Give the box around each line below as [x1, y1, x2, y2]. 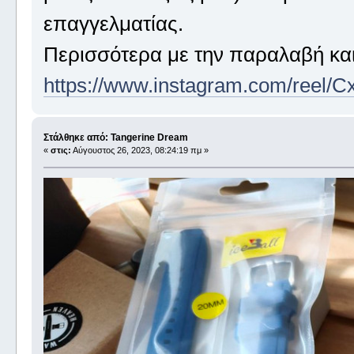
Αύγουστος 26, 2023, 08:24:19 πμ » [70, 145, 209, 155]
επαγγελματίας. [43, 13, 183, 36]
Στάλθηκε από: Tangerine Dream [43, 131, 188, 143]
